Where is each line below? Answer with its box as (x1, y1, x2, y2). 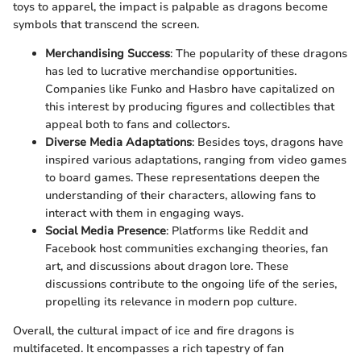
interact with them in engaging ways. (45, 205, 243, 222)
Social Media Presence (45, 223, 166, 239)
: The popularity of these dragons (170, 46, 347, 62)
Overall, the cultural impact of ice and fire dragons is (13, 323, 294, 339)
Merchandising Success (45, 46, 170, 62)
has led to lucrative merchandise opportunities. (45, 64, 297, 80)
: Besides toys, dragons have (192, 135, 343, 151)
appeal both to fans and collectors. (45, 117, 230, 133)
